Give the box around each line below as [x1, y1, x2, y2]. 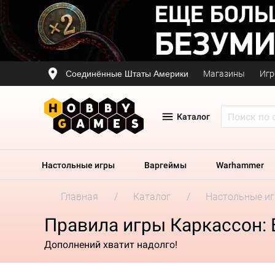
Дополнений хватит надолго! [44, 238, 177, 250]
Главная [61, 191, 98, 203]
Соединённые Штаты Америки [66, 68, 188, 79]
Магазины [203, 69, 245, 79]
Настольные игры [42, 160, 115, 170]
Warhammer [216, 160, 264, 170]
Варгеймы [144, 160, 187, 170]
